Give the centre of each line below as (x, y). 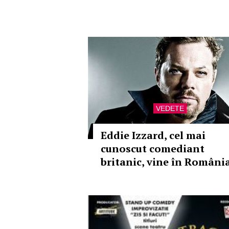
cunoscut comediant (153, 148)
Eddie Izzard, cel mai (153, 135)
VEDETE (170, 108)
